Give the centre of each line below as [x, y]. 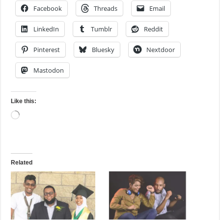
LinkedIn [46, 29]
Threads [106, 8]
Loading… [33, 115]
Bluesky [103, 49]
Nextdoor [161, 49]
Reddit [154, 29]
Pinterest [47, 49]
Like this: [24, 101]
